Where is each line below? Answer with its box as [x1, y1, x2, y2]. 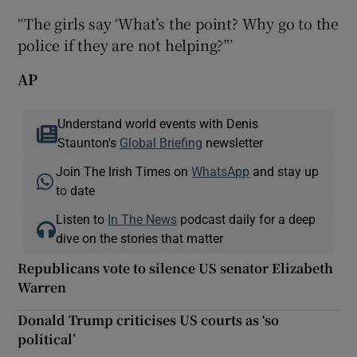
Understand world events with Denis [57, 116, 258, 130]
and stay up [249, 164, 320, 178]
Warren [18, 277, 67, 296]
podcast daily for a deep [177, 212, 316, 226]
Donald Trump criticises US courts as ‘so [18, 310, 280, 329]
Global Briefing [119, 135, 202, 149]
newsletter [202, 135, 263, 149]
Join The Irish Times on [56, 164, 192, 178]
